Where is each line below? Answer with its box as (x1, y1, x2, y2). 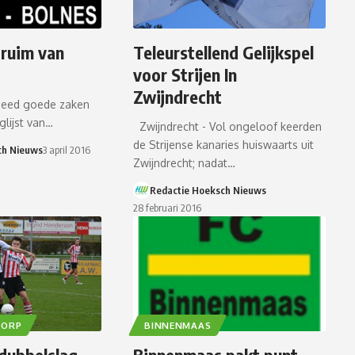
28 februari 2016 (133, 201, 202, 215)
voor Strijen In (133, 63, 238, 86)
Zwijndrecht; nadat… (133, 156, 236, 170)
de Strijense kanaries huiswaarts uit (133, 138, 315, 152)
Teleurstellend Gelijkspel (133, 41, 315, 64)
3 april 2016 (42, 143, 90, 157)
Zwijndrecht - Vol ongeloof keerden (133, 120, 323, 134)
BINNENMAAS (144, 319, 212, 332)
